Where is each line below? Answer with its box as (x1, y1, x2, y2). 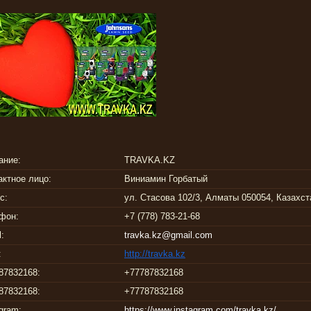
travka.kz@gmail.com (124, 230, 212, 241)
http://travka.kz (124, 249, 185, 260)
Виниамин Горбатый (124, 174, 208, 185)
